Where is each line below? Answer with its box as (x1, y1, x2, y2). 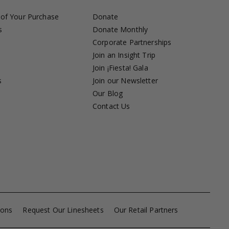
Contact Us (93, 101, 130, 111)
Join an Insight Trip (93, 50, 155, 60)
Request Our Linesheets (22, 204, 104, 215)
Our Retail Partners (113, 204, 178, 215)
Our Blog (93, 88, 123, 99)
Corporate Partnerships (93, 37, 172, 48)
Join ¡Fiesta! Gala (93, 63, 148, 73)
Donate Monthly (93, 25, 148, 35)
